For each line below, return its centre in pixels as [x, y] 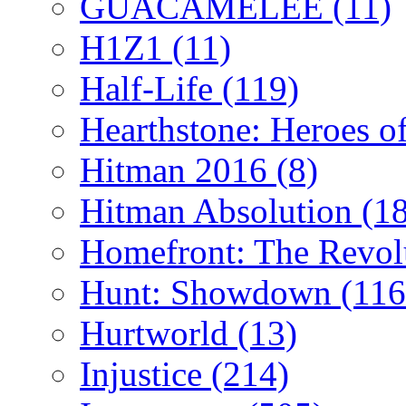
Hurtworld [159, 333]
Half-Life [151, 88]
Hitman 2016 [178, 169]
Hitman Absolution [221, 210]
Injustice [145, 373]
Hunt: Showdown [210, 292]
